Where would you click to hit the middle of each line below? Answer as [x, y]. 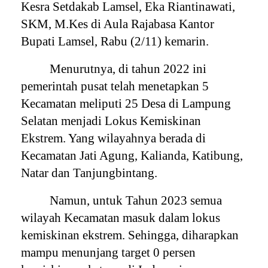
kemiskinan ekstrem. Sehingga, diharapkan [130, 235]
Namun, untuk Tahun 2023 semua [136, 200]
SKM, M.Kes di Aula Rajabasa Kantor [118, 24]
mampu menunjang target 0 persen [109, 252]
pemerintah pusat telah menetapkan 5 [115, 86]
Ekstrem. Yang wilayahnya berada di [114, 138]
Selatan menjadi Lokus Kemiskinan [111, 121]
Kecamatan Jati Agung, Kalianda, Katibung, [132, 155]
